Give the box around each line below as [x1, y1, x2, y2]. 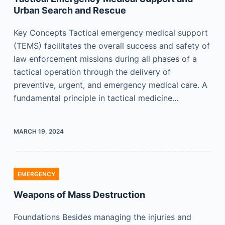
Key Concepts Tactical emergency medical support [13, 28, 208, 38]
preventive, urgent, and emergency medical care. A [13, 80, 207, 90]
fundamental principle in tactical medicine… [13, 93, 179, 103]
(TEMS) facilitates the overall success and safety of [13, 41, 210, 51]
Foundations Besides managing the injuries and [13, 212, 191, 222]
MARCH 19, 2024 [13, 128, 64, 135]
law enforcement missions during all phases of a [13, 54, 197, 64]
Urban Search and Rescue [13, 5, 126, 16]
